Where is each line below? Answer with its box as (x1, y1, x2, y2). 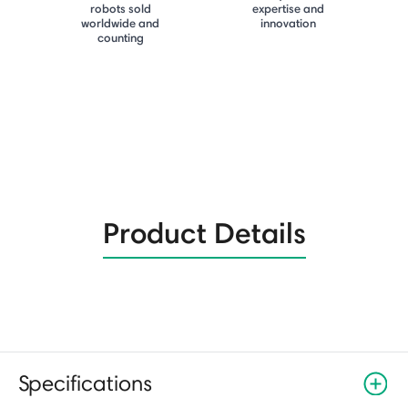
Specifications (18, 370, 152, 397)
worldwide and (81, 15, 159, 31)
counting (97, 30, 144, 46)
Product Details (102, 215, 306, 251)
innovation (260, 15, 316, 31)
